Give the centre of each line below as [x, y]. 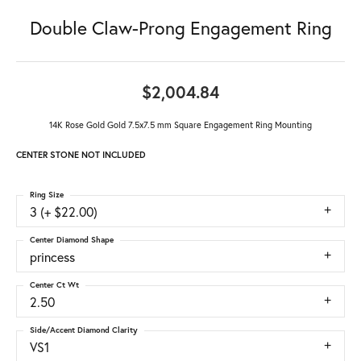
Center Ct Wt [54, 285]
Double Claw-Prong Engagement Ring [180, 28]
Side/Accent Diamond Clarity [84, 330]
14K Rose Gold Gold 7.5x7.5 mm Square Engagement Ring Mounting [180, 125]
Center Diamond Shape [72, 240]
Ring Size [47, 195]
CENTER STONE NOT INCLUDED [81, 155]
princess [52, 257]
